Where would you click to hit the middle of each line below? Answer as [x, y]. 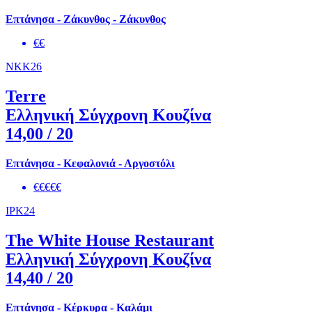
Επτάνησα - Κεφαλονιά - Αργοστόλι [90, 164]
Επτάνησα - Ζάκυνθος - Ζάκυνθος [86, 19]
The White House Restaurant [110, 240]
